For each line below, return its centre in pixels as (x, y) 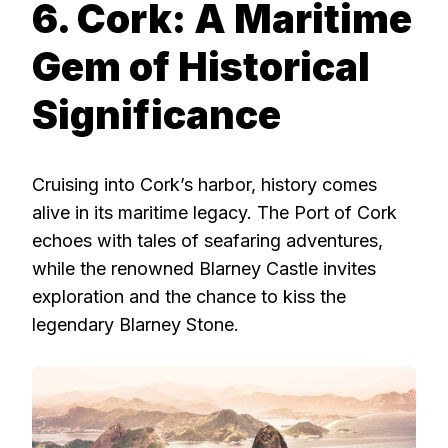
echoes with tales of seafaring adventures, (207, 241)
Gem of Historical (201, 66)
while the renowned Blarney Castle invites (204, 269)
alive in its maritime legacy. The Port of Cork (214, 213)
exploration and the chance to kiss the (189, 297)
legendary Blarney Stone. (135, 325)
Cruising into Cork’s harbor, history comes (204, 185)
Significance (156, 114)
